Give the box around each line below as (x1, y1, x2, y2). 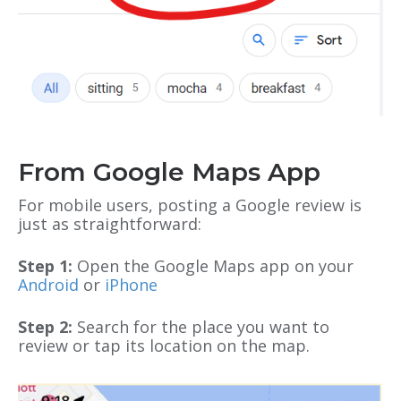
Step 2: (18, 316, 73, 338)
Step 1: (18, 255, 77, 277)
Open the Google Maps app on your (77, 255, 354, 277)
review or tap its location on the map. (18, 335, 310, 357)
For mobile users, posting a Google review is (18, 194, 362, 217)
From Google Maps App (18, 157, 320, 188)
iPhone (105, 274, 158, 296)
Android (18, 274, 79, 296)
